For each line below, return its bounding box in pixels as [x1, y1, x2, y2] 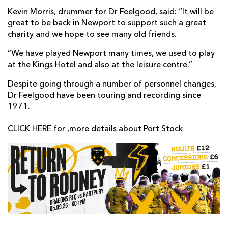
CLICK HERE [8, 125, 51, 134]
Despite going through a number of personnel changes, [8, 80, 216, 89]
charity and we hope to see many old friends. [8, 31, 177, 39]
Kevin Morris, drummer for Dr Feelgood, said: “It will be [8, 8, 214, 17]
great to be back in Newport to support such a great [8, 19, 206, 28]
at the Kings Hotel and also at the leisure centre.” [8, 61, 192, 70]
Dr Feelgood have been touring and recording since [8, 92, 201, 100]
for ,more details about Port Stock [51, 125, 185, 134]
